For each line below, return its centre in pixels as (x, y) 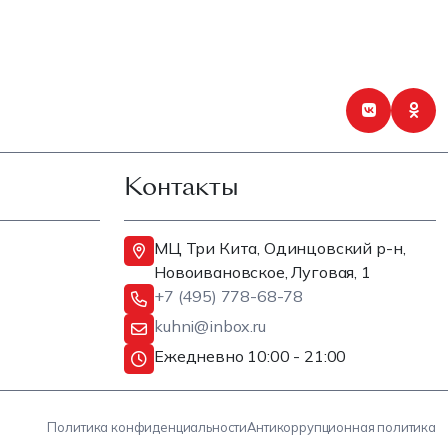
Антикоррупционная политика (341, 426)
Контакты (181, 186)
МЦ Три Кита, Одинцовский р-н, (280, 247)
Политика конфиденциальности (147, 426)
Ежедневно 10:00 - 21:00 (250, 355)
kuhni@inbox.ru (210, 325)
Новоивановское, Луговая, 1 (262, 271)
